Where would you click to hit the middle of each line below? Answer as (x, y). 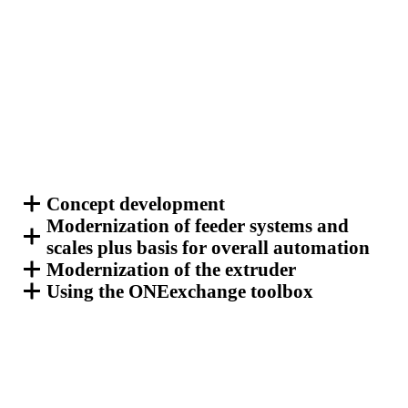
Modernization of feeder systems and (198, 225)
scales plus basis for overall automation (209, 247)
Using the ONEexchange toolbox (180, 291)
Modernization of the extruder (172, 269)
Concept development (136, 204)
